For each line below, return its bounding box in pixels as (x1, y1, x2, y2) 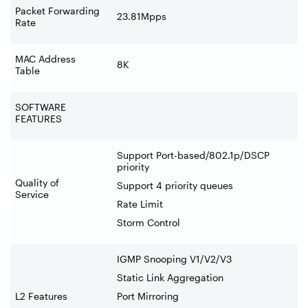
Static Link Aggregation (117, 271, 223, 283)
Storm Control (117, 216, 180, 228)
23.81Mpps (117, 10, 166, 22)
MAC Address (15, 52, 76, 65)
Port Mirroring (117, 289, 179, 302)
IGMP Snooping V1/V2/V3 (117, 252, 232, 265)
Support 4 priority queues (117, 179, 233, 191)
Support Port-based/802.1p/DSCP (117, 148, 269, 161)
